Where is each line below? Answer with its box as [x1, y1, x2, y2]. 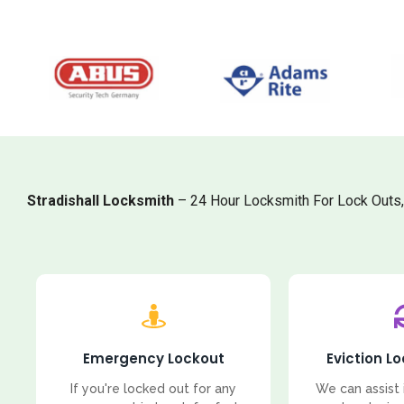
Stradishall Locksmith [27, 192, 174, 210]
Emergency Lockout [82, 348, 225, 368]
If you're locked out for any [70, 381, 236, 396]
